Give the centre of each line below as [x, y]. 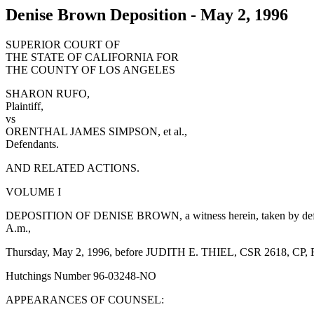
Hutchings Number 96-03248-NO [81, 275]
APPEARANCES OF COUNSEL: [85, 299]
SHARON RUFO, [48, 93]
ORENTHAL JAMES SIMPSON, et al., [96, 131]
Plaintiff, [25, 106]
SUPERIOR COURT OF [63, 44]
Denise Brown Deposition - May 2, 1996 [147, 15]
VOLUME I [33, 191]
